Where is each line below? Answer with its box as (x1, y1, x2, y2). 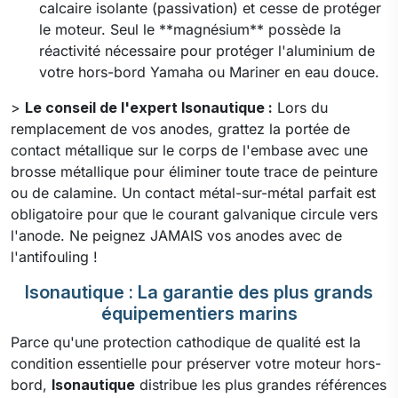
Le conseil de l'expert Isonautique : (25, 98, 273, 116)
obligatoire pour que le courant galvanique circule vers (11, 204, 378, 223)
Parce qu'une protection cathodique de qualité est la (11, 332, 361, 351)
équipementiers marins (100, 302, 298, 324)
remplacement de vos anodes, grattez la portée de (11, 119, 350, 138)
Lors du (273, 98, 328, 116)
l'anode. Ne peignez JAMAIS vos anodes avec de (11, 226, 342, 244)
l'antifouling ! (11, 247, 98, 266)
